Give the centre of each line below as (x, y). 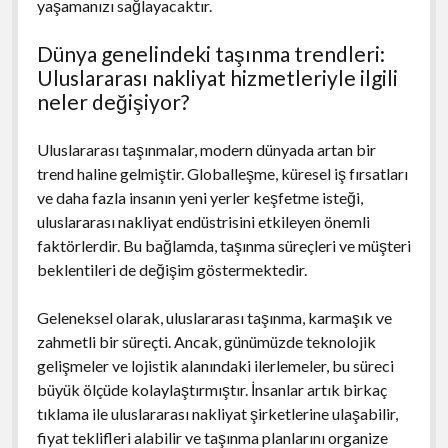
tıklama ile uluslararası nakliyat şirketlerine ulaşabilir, (217, 413)
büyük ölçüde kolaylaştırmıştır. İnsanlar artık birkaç (211, 389)
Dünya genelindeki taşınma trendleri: (210, 53)
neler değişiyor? (112, 101)
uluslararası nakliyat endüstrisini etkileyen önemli (203, 221)
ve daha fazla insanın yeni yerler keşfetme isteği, (199, 197)
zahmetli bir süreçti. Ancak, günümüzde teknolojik (206, 341)
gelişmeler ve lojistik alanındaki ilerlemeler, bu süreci (215, 365)
